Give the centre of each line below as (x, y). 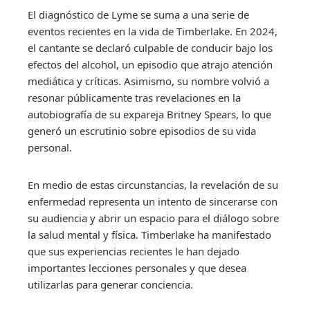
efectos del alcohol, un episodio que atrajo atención (150, 64)
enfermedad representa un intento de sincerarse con (153, 201)
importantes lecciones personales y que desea (137, 267)
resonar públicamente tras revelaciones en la (134, 97)
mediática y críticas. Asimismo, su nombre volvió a (148, 81)
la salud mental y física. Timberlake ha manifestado (149, 234)
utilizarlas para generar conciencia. (110, 284)
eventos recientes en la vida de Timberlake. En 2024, (153, 31)
